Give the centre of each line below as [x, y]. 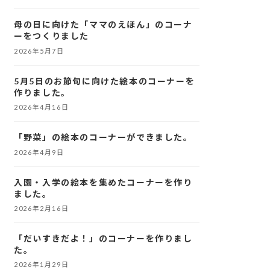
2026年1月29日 [42, 265]
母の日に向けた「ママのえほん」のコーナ [103, 25]
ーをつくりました [52, 36]
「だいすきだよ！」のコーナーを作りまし [103, 238]
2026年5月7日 [39, 51]
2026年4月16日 [42, 107]
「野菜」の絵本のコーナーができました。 [103, 137]
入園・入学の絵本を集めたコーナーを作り [103, 182]
